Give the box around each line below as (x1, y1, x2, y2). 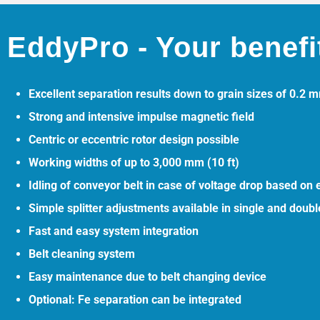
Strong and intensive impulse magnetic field (29, 110, 254, 124)
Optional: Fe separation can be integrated (29, 293, 241, 307)
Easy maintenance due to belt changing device (29, 270, 266, 284)
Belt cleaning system (29, 247, 135, 261)
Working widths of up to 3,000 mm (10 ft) (29, 156, 239, 170)
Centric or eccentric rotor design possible (29, 133, 239, 147)
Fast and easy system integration (29, 224, 199, 239)
